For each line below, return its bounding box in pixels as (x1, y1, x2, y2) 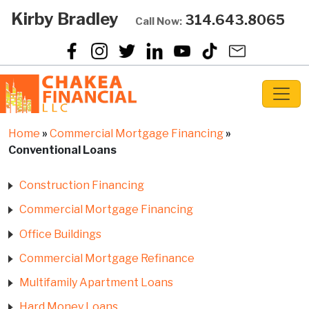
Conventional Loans (8, 143, 117, 157)
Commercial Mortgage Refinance (19, 251, 195, 265)
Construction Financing (19, 179, 144, 192)
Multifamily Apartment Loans (19, 275, 173, 289)
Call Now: (134, 15, 182, 28)
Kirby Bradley (10, 9, 119, 29)
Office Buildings (19, 227, 101, 241)
